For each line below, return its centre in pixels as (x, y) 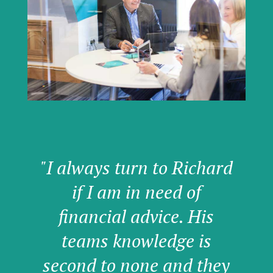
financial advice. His (136, 217)
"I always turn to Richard (136, 168)
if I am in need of (136, 192)
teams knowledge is (136, 241)
